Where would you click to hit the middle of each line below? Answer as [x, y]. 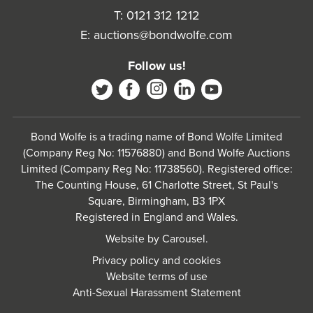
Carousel [183, 239]
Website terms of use [156, 276]
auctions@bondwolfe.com [163, 35]
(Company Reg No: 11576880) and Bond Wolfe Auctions [156, 153]
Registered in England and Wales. [156, 217]
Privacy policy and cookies [156, 260]
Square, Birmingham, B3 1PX [156, 201]
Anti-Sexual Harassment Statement [156, 292]
